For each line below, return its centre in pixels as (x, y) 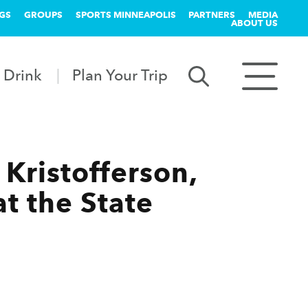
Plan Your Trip (120, 75)
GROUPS (43, 14)
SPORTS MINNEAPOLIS (125, 14)
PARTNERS (212, 14)
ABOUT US (254, 23)
